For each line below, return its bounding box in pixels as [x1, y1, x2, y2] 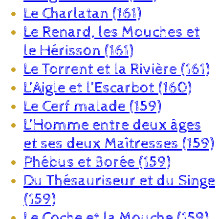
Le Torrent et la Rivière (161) [23, 60, 210, 79]
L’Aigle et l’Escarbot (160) [23, 78, 192, 97]
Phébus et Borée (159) [23, 153, 171, 172]
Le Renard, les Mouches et [23, 22, 200, 42]
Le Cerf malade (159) [23, 97, 161, 116]
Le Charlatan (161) [23, 4, 141, 23]
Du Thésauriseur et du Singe [23, 171, 215, 190]
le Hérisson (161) [23, 41, 133, 60]
